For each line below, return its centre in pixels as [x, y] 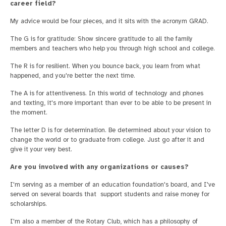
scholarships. [29, 204]
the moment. [29, 113]
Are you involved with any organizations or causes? [99, 167]
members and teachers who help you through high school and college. [112, 49]
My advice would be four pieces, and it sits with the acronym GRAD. [109, 21]
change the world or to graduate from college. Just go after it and [107, 140]
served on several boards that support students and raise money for [110, 194]
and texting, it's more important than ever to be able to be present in [111, 103]
